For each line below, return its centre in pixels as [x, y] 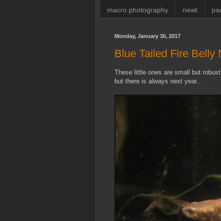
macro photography [138, 10]
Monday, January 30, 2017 [147, 36]
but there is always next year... [158, 81]
